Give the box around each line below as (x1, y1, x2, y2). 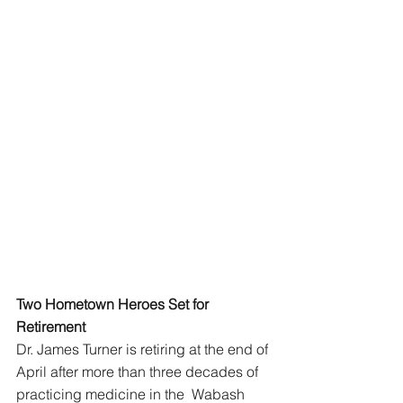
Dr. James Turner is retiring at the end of (16, 340, 272, 358)
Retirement (16, 318, 89, 336)
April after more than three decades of (16, 363, 262, 381)
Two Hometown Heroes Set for (16, 295, 212, 313)
